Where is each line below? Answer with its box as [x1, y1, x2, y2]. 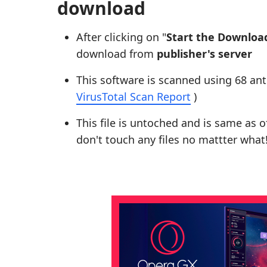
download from [76, 46, 157, 61]
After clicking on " [76, 30, 166, 44]
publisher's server [157, 46, 252, 61]
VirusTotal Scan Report [76, 89, 191, 104]
